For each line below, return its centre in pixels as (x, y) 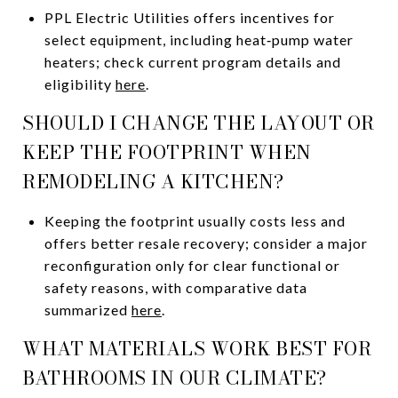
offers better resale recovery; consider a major (206, 243)
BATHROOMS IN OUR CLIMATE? (175, 377)
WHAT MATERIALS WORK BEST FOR (197, 348)
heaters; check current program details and (192, 61)
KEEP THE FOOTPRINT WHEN (167, 151)
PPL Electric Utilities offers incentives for (189, 17)
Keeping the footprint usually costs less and (195, 220)
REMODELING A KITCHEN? (153, 181)
